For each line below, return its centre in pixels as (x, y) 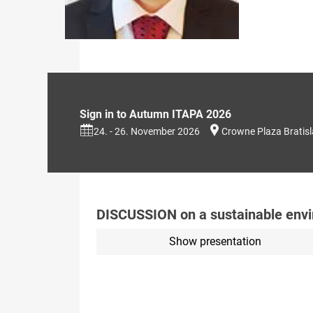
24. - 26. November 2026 (147, 131)
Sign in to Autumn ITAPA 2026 (155, 114)
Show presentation (215, 241)
